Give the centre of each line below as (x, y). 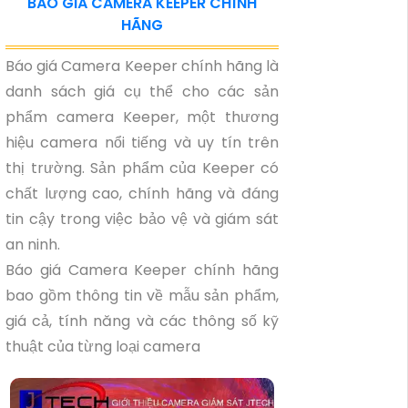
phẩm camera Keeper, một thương (142, 117)
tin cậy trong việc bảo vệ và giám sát (142, 219)
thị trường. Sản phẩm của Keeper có (142, 168)
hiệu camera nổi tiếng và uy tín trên (142, 143)
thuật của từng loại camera (103, 347)
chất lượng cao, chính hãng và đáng (142, 194)
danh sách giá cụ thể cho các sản (142, 92)
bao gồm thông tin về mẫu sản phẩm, (142, 296)
